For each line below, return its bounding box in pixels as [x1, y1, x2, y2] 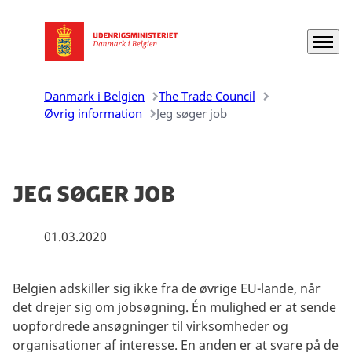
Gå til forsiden [12, 41, 96, 59]
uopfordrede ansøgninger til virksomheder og [13, 317, 288, 335]
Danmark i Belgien [44, 88, 145, 104]
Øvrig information [44, 105, 142, 121]
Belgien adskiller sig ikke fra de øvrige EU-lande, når [13, 279, 321, 297]
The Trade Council [159, 88, 255, 104]
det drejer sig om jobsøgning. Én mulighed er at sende [13, 298, 336, 316]
